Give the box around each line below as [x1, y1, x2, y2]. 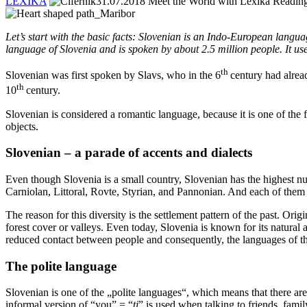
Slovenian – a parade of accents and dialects [5, 145, 252, 160]
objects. [5, 120, 38, 132]
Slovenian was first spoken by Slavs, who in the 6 [5, 69, 221, 82]
